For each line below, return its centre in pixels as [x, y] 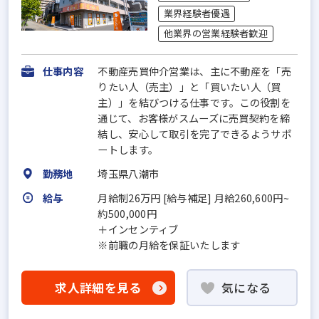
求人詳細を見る [98, 288]
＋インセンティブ [138, 229]
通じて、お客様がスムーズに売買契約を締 [194, 117]
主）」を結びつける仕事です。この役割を [194, 102]
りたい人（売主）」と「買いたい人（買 [189, 86]
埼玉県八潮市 [129, 173]
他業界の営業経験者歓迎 [215, 33]
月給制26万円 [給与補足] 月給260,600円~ [193, 197]
